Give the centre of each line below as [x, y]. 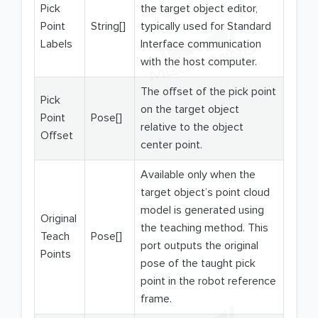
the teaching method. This [204, 228]
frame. [156, 299]
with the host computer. [199, 62]
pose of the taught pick [198, 264]
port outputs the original [199, 246]
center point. [171, 145]
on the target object [190, 110]
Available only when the [198, 175]
